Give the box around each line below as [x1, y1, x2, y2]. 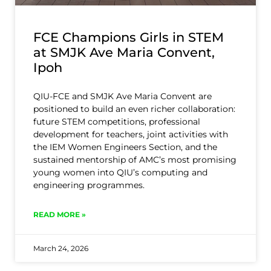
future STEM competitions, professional [33, 116, 200, 128]
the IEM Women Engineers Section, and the [33, 142, 217, 153]
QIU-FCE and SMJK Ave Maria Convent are [33, 91, 212, 102]
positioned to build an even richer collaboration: [33, 103, 235, 115]
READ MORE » [33, 210, 86, 220]
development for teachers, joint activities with [33, 129, 228, 140]
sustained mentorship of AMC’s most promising [33, 154, 237, 166]
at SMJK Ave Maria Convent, [33, 45, 215, 60]
